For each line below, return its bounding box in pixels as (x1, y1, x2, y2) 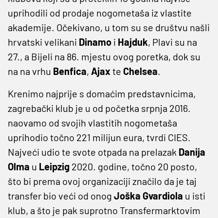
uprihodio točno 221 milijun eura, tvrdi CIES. (8, 131, 191, 143)
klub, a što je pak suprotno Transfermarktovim (8, 204, 200, 216)
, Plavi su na (148, 36, 197, 48)
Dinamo (79, 36, 113, 48)
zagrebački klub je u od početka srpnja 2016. (8, 102, 191, 114)
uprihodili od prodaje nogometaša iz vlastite (8, 6, 192, 18)
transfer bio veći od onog (8, 189, 114, 201)
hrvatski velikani (8, 36, 79, 48)
